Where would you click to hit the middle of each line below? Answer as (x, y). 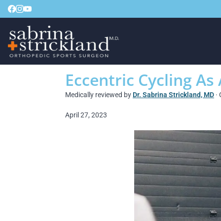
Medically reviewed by (99, 95)
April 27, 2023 (86, 115)
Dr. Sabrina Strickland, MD (173, 95)
